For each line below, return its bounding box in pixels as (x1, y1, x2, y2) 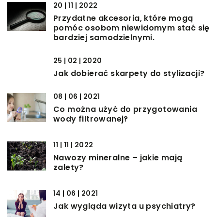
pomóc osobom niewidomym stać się (53, 22, 210, 34)
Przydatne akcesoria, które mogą (53, 13, 193, 24)
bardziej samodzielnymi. (53, 32, 155, 44)
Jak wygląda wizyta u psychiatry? (53, 201, 196, 212)
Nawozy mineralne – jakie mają (53, 152, 183, 164)
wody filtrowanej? (53, 113, 128, 125)
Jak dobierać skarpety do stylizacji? (53, 68, 205, 79)
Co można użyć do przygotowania (53, 104, 197, 115)
